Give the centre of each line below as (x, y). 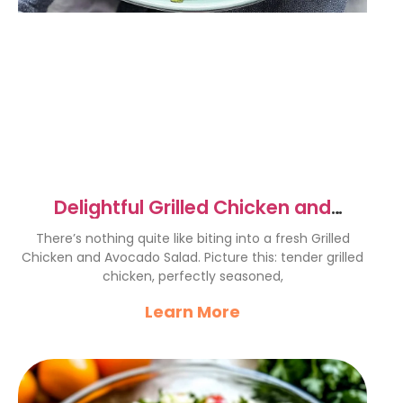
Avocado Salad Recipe (193, 230)
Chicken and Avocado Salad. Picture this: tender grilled (193, 257)
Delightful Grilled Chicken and (193, 207)
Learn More (193, 312)
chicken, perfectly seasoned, (193, 276)
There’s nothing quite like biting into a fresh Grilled (193, 238)
